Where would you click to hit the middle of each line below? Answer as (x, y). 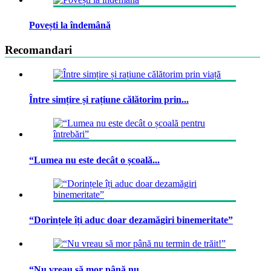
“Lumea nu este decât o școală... (94, 160)
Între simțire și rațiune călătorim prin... (109, 100)
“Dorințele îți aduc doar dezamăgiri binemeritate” (131, 220)
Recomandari (38, 50)
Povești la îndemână (70, 25)
